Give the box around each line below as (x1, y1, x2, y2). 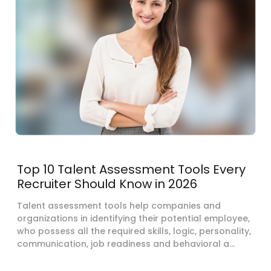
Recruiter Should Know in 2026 (17, 175, 197, 192)
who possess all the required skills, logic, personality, (17, 224, 251, 237)
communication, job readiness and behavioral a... (17, 237, 235, 250)
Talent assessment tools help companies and (17, 199, 221, 212)
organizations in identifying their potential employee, (17, 212, 250, 224)
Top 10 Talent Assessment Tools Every (17, 160, 246, 178)
